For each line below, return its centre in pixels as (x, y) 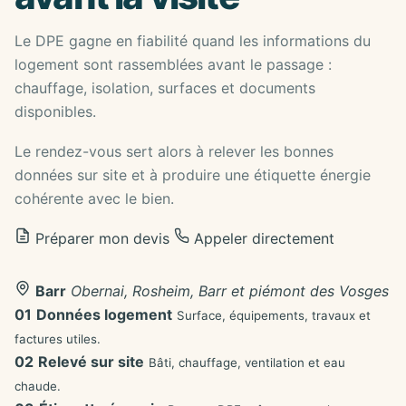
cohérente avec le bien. (94, 198)
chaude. (38, 386)
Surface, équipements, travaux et (274, 315)
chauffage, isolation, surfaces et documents (165, 88)
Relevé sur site (91, 362)
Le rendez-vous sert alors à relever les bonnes (174, 151)
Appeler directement (262, 238)
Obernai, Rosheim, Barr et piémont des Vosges (229, 291)
